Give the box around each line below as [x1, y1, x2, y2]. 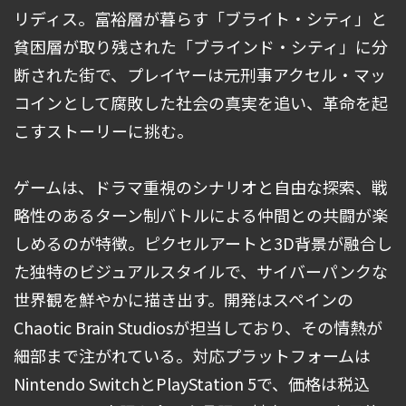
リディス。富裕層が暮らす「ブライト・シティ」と [14, 6, 387, 31]
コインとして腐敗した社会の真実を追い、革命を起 [14, 91, 388, 115]
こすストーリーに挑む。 [14, 119, 193, 143]
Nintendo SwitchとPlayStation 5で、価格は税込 [14, 372, 370, 396]
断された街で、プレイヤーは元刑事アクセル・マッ [14, 63, 386, 87]
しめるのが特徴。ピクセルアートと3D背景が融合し [14, 231, 392, 256]
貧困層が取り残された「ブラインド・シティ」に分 [14, 34, 388, 59]
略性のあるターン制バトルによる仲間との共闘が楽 [14, 203, 388, 227]
